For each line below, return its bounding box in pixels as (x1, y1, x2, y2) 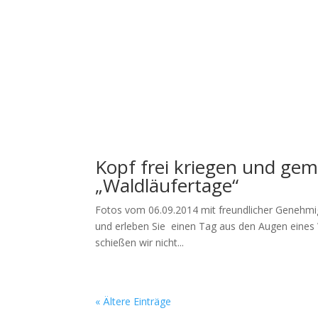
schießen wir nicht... (95, 236, 185, 249)
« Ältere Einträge (95, 295, 172, 308)
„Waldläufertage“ (95, 172, 239, 198)
